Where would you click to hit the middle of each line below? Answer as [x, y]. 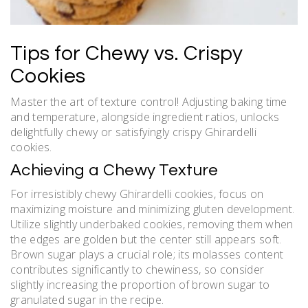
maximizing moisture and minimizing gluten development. [153, 209]
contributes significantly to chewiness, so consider [137, 270]
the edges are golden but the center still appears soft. [146, 240]
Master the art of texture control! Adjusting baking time [149, 102]
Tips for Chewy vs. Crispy [127, 54]
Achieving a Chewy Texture [114, 170]
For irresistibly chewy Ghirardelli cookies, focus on [137, 194]
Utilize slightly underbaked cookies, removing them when [152, 224]
